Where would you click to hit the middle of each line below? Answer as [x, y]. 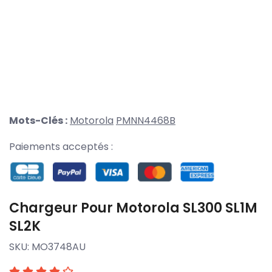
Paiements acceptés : [61, 147]
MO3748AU [59, 246]
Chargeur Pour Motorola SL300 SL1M [133, 208]
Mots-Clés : [38, 121]
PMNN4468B [146, 121]
